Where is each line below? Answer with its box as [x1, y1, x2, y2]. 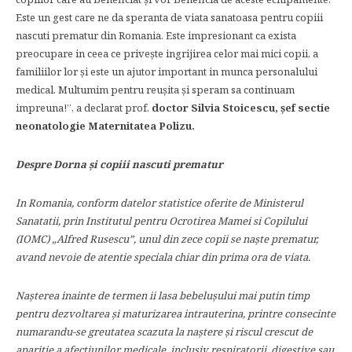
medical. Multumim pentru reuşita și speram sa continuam [16, 82, 295, 97]
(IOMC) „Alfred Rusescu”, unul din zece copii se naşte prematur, [16, 232, 318, 246]
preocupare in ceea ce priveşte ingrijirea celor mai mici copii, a [16, 46, 318, 60]
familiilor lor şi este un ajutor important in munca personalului [16, 64, 317, 79]
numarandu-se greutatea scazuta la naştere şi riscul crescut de [16, 324, 313, 339]
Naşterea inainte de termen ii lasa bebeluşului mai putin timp [16, 288, 310, 302]
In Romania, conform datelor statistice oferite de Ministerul [16, 196, 303, 210]
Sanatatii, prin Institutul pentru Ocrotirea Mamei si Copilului [16, 214, 307, 228]
